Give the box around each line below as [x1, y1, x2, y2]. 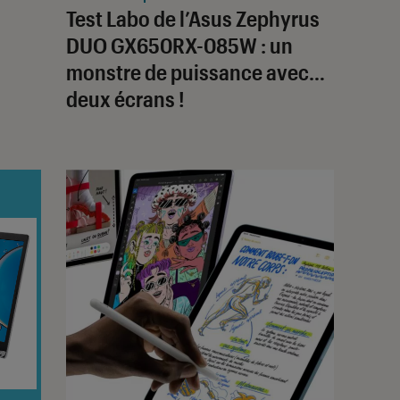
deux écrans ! [66, 85, 185, 112]
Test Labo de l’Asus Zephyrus [66, 4, 320, 31]
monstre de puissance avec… [66, 58, 325, 85]
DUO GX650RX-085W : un [66, 31, 293, 58]
